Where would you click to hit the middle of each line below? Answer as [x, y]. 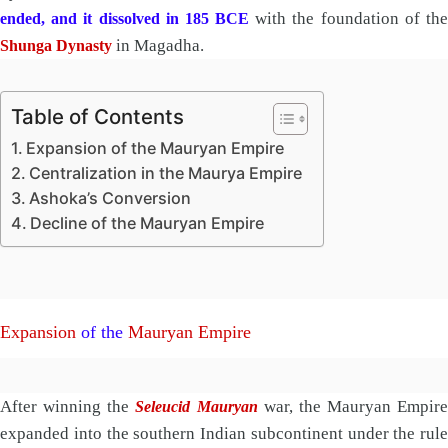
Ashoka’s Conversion [110, 197]
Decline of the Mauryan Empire [147, 222]
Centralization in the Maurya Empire [166, 172]
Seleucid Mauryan [196, 407]
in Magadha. [158, 45]
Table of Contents [97, 116]
